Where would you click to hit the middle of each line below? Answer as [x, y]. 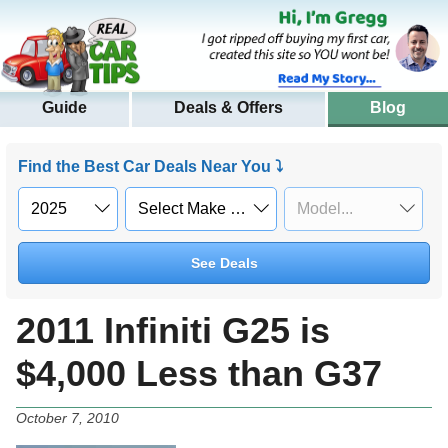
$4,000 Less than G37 [199, 374]
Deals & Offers [228, 108]
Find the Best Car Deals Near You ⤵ [150, 167]
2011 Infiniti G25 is [173, 331]
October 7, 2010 [67, 418]
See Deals [224, 263]
